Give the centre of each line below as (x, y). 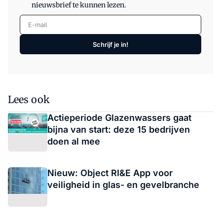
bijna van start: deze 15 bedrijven (119, 130)
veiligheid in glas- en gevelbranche (123, 185)
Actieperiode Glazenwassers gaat (119, 118)
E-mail (32, 21)
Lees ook (29, 100)
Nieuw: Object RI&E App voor (110, 173)
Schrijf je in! (110, 44)
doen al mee (74, 142)
